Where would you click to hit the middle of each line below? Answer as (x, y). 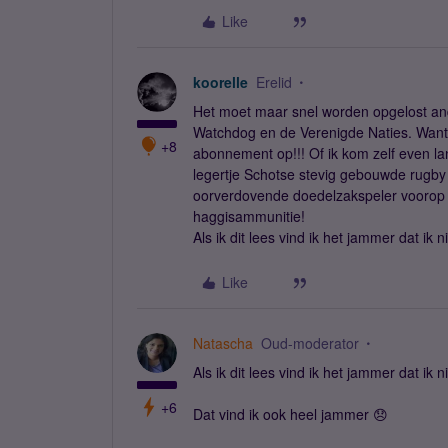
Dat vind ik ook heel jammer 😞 (290, 414)
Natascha (223, 343)
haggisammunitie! (249, 216)
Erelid (274, 82)
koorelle (220, 82)
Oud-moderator (310, 343)
